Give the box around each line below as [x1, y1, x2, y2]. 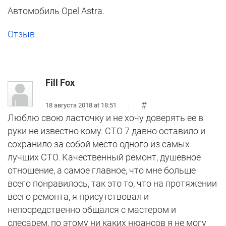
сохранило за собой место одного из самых [8, 139, 190, 150]
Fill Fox [45, 77, 75, 88]
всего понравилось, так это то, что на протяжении [8, 178, 217, 189]
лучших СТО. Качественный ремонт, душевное [8, 152, 201, 163]
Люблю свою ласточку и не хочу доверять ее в [8, 112, 203, 124]
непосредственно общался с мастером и [8, 204, 176, 215]
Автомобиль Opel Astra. [8, 6, 104, 17]
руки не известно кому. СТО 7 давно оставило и [8, 126, 205, 137]
